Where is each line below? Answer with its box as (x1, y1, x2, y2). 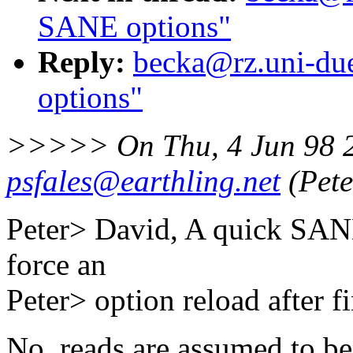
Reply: (38, 45, 125, 80)
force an (6, 247, 106, 282)
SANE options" (38, 9, 231, 44)
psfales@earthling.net (6, 164, 281, 199)
